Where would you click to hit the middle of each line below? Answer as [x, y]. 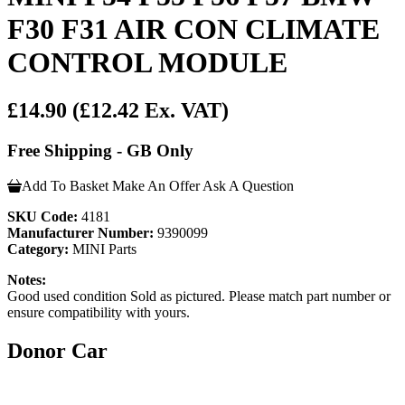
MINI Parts [103, 249]
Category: [38, 249]
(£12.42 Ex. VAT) [151, 111]
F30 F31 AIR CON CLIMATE [193, 28]
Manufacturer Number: [80, 232]
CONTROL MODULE [147, 62]
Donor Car [57, 350]
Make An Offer [156, 185]
